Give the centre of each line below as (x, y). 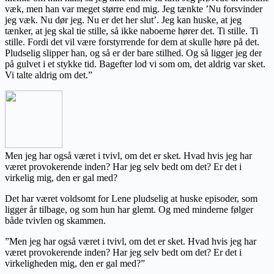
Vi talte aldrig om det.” (49, 75)
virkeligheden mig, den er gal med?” (75, 264)
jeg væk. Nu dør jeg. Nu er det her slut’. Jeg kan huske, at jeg (123, 20)
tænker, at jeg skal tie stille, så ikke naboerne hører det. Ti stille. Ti (131, 31)
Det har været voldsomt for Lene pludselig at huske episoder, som (131, 199)
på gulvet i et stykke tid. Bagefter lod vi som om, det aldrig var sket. (135, 64)
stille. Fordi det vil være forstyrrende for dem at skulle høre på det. (132, 42)
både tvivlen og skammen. (55, 221)
